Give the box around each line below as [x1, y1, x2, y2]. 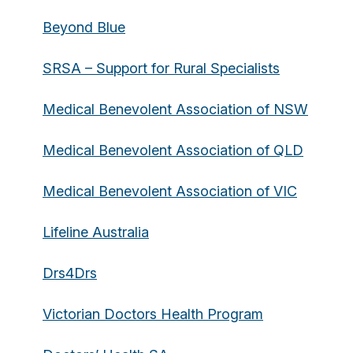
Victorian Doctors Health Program [43, 306, 263, 322]
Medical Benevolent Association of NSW [43, 101, 308, 117]
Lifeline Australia [43, 224, 149, 240]
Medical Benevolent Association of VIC [43, 183, 297, 199]
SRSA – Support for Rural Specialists [43, 60, 280, 76]
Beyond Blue [43, 19, 125, 35]
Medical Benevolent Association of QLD [43, 142, 303, 158]
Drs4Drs [43, 265, 97, 281]
